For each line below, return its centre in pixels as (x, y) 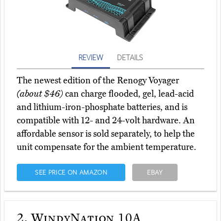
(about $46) (40, 94)
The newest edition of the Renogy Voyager (98, 81)
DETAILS (130, 57)
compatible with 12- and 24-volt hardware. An (106, 121)
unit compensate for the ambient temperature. (107, 147)
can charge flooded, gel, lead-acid (129, 94)
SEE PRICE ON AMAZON (71, 172)
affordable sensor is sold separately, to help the (106, 134)
